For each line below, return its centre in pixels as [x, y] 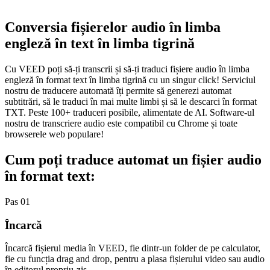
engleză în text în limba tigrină [100, 44]
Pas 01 [17, 201]
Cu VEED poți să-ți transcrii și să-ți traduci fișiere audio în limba [127, 69]
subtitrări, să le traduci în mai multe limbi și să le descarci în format [131, 101]
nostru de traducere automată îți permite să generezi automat [118, 90]
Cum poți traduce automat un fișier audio [133, 159]
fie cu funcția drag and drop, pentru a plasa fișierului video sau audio [135, 259]
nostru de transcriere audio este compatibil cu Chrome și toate [121, 123]
